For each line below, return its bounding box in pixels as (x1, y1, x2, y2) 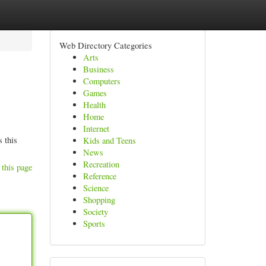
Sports (83, 218, 105, 229)
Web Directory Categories (59, 39, 152, 51)
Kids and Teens (83, 135, 136, 146)
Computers (83, 75, 121, 87)
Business (83, 64, 114, 75)
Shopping (83, 194, 115, 205)
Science (83, 182, 109, 194)
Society (83, 206, 108, 217)
